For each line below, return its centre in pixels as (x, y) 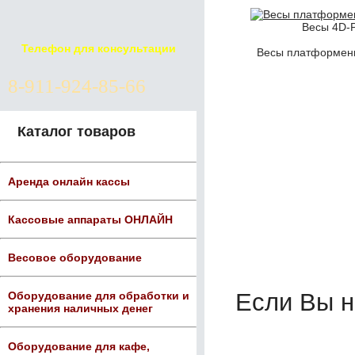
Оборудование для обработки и (99, 296)
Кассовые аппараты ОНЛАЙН (90, 219)
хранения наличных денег (80, 308)
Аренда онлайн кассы (69, 181)
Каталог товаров (76, 132)
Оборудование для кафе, (79, 346)
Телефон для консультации (98, 48)
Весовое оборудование (75, 258)
